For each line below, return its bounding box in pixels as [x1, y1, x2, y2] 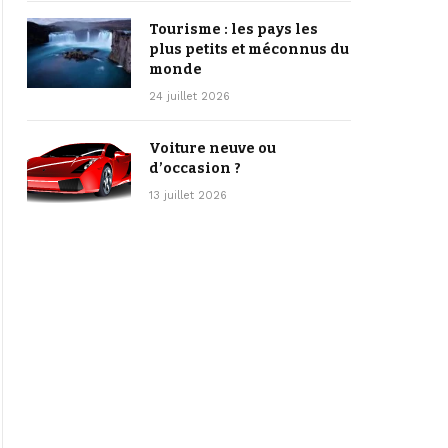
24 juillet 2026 [149, 90, 230, 104]
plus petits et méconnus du [149, 41, 349, 59]
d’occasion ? [149, 160, 241, 178]
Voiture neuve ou [149, 140, 276, 158]
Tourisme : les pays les [149, 21, 318, 39]
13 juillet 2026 [149, 189, 227, 203]
